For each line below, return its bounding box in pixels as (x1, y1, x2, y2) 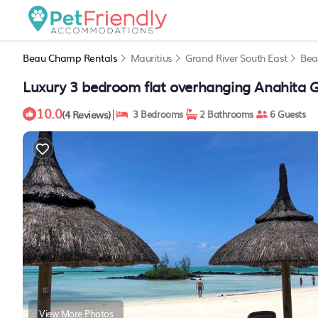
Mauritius (130, 50, 172, 65)
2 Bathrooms (197, 107, 253, 121)
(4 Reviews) (62, 106, 111, 121)
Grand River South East (185, 50, 287, 65)
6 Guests (267, 107, 306, 121)
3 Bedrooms (128, 107, 183, 121)
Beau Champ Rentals (23, 50, 120, 65)
